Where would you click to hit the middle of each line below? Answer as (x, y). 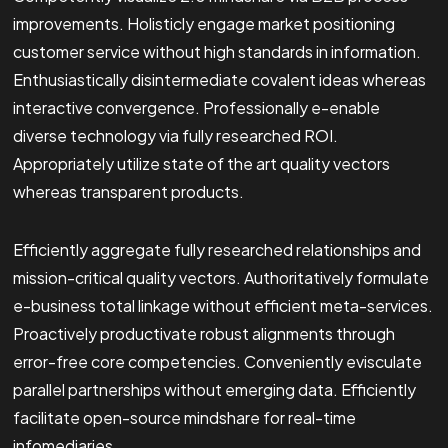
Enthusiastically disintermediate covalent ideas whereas (219, 80)
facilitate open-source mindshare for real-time (184, 418)
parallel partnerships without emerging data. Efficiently (214, 390)
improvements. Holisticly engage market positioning (203, 24)
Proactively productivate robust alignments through (203, 334)
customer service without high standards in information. (216, 52)
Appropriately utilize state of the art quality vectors (201, 164)
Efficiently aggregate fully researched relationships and (216, 250)
